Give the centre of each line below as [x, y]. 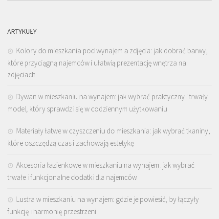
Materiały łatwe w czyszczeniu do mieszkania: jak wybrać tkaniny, [113, 131]
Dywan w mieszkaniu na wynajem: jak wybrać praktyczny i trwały [112, 96]
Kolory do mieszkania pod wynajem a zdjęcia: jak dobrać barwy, [112, 50]
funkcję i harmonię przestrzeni [52, 211]
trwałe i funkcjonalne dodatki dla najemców [72, 177]
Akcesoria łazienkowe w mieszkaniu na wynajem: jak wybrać [105, 165]
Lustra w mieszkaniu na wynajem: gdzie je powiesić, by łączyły [108, 199]
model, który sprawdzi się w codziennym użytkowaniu [87, 109]
